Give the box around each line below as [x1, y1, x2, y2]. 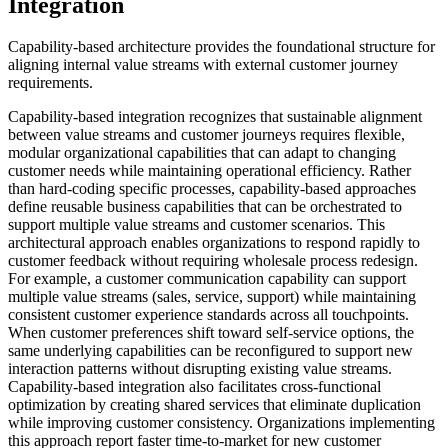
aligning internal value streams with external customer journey [8, 56, 398, 74]
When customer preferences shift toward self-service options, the [8, 324, 414, 342]
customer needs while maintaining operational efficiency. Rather [8, 162, 411, 180]
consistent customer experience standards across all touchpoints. [8, 306, 409, 324]
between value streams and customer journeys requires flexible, [8, 126, 405, 144]
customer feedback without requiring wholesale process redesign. [8, 252, 418, 270]
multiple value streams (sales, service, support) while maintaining [8, 288, 416, 306]
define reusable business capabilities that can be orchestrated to [8, 198, 402, 216]
